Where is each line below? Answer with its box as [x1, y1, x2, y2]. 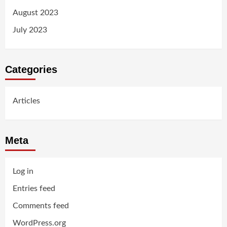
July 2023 [13, 26, 47, 34]
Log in [13, 167, 33, 176]
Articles [13, 97, 40, 105]
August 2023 [13, 9, 58, 17]
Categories [5, 64, 57, 75]
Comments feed [13, 202, 69, 210]
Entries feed [13, 184, 55, 193]
